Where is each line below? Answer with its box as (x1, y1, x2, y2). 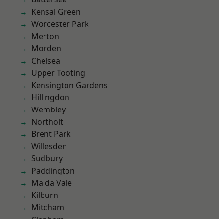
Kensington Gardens (31, 80, 108, 90)
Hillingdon (31, 92, 69, 103)
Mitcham (31, 202, 64, 213)
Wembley (31, 104, 66, 115)
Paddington (31, 165, 75, 176)
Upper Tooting (31, 67, 85, 78)
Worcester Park (31, 19, 89, 29)
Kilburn (31, 190, 58, 200)
